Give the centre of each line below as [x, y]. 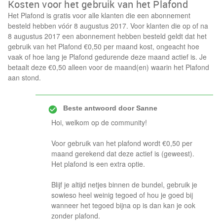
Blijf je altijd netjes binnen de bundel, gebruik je [124, 184]
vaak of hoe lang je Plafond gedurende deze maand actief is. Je [107, 57]
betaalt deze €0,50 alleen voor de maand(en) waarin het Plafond [109, 67]
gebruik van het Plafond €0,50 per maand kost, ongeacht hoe [104, 46]
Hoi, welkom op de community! [99, 122]
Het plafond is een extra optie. [98, 164]
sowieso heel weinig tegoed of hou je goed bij [122, 195]
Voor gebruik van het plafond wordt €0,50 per [122, 143]
